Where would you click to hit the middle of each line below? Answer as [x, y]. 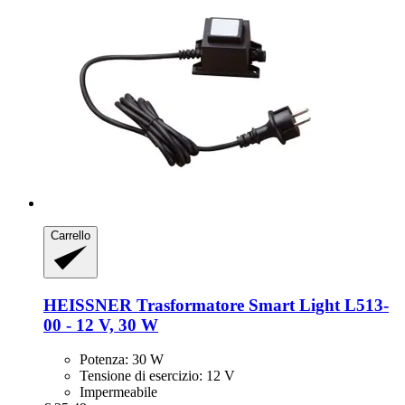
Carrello [71, 235]
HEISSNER [88, 305]
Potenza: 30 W [122, 360]
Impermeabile [118, 392]
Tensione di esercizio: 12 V [157, 376]
